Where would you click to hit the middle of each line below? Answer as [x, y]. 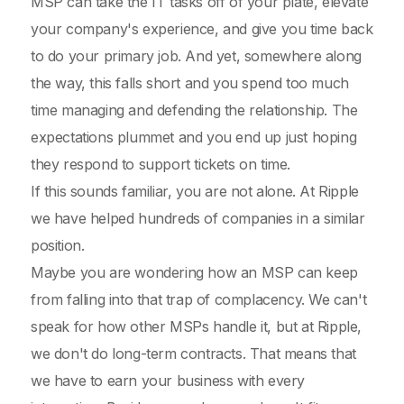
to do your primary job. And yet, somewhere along [196, 56]
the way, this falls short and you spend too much [190, 83]
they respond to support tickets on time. [163, 164]
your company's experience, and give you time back [202, 29]
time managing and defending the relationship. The [194, 110]
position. [60, 245]
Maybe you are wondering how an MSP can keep [194, 272]
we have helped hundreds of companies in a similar [198, 218]
